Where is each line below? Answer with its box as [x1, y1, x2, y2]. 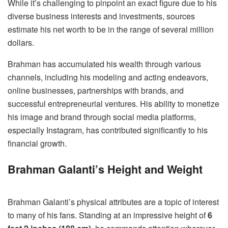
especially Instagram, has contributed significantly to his [8, 124, 208, 136]
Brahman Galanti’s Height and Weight [8, 161, 203, 177]
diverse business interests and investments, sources [8, 10, 195, 22]
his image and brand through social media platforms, [8, 110, 196, 123]
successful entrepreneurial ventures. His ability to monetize [8, 97, 219, 109]
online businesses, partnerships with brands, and [8, 84, 184, 96]
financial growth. [8, 137, 67, 149]
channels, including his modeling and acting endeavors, [8, 71, 208, 83]
